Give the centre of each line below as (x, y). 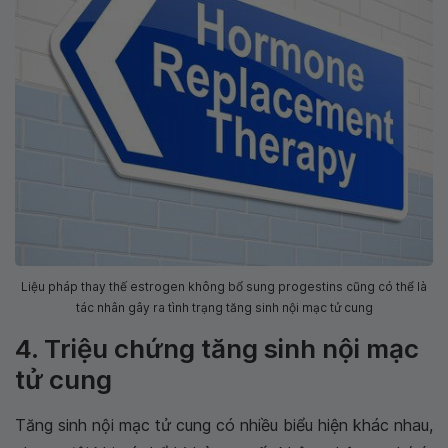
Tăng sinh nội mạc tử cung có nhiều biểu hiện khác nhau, (224, 425)
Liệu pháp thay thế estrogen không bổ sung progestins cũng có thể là (224, 287)
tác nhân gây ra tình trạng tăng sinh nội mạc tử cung (224, 308)
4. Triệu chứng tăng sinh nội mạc (217, 349)
